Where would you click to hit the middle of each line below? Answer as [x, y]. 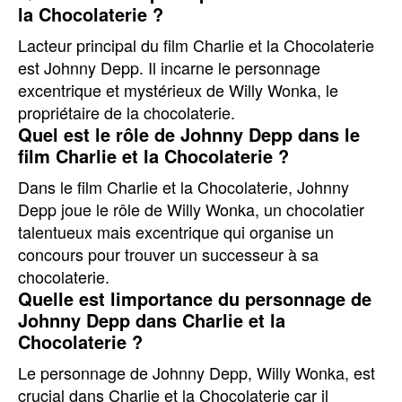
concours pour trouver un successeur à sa [168, 254]
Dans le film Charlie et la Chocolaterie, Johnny [184, 187]
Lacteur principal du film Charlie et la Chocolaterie [196, 45]
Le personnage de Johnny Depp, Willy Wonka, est [197, 372]
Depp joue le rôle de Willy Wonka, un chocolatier [191, 209]
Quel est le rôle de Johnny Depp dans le [189, 134]
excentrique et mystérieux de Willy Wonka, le [178, 90]
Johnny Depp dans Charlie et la [152, 320]
